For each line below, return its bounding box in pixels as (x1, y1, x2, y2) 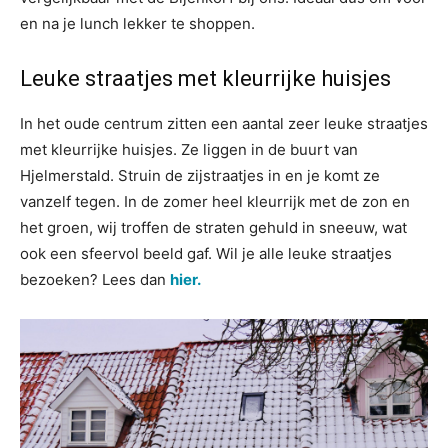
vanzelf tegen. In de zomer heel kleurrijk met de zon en (20, 192, 410, 211)
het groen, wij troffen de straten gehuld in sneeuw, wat (20, 218, 407, 237)
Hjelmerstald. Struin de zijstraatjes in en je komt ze (20, 166, 380, 185)
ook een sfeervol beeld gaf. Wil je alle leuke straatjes (20, 244, 392, 263)
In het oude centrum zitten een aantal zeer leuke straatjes (20, 114, 428, 133)
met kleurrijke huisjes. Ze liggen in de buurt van (20, 140, 358, 159)
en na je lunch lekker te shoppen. (20, 14, 255, 33)
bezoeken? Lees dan (20, 270, 170, 289)
